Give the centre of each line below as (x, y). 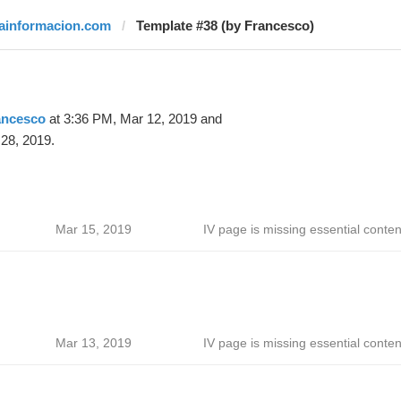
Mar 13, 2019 (93, 343)
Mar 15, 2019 (93, 229)
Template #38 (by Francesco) (225, 26)
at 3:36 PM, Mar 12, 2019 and (133, 119)
